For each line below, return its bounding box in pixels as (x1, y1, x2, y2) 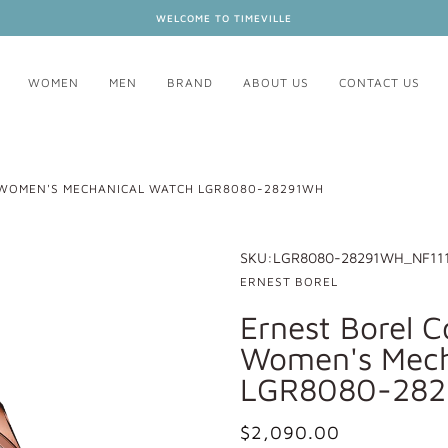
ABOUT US (243, 75, 309, 91)
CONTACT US (339, 75, 420, 91)
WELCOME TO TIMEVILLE (156, 12, 292, 24)
